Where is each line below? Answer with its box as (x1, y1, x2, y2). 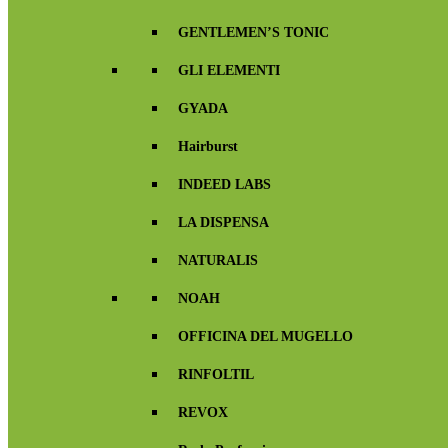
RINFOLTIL (178, 367, 254, 382)
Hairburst (178, 139, 238, 154)
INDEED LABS (178, 177, 271, 192)
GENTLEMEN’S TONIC (178, 25, 329, 40)
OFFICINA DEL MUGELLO (178, 329, 353, 344)
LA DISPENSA (178, 215, 269, 230)
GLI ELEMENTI (178, 63, 280, 78)
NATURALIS (178, 253, 258, 268)
